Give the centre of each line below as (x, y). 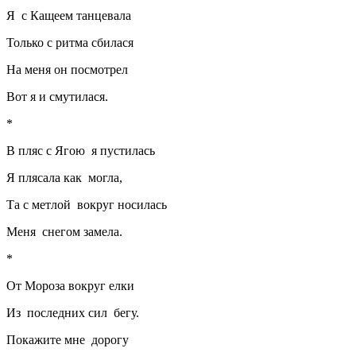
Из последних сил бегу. (73, 312)
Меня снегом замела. (64, 231)
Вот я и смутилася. (57, 96)
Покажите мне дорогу (71, 339)
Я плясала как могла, (64, 177)
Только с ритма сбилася (70, 42)
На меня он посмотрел (67, 69)
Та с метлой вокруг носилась (87, 204)
